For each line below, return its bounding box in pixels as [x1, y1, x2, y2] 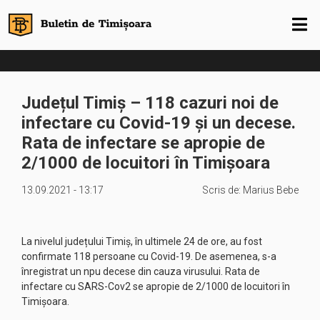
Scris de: [202, 184, 243, 196]
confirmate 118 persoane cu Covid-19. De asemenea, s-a [21, 251, 276, 262]
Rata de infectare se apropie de [21, 133, 265, 153]
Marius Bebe [243, 184, 299, 196]
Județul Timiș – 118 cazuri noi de [21, 93, 279, 113]
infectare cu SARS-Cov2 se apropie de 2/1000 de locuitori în [21, 281, 290, 292]
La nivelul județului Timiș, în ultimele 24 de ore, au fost [21, 236, 262, 247]
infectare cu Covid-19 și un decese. [21, 113, 296, 133]
